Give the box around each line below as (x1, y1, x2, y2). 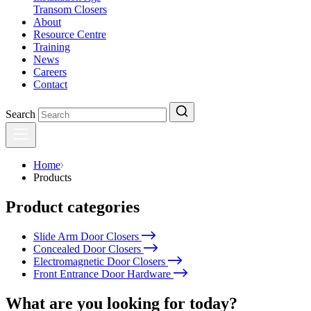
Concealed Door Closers (33, 242, 144, 255)
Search (6, 108, 35, 120)
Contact (33, 78, 67, 90)
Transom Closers (33, 3, 107, 15)
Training (33, 41, 70, 53)
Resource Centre (33, 28, 106, 40)
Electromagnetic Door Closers (33, 255, 168, 267)
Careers (33, 66, 67, 78)
